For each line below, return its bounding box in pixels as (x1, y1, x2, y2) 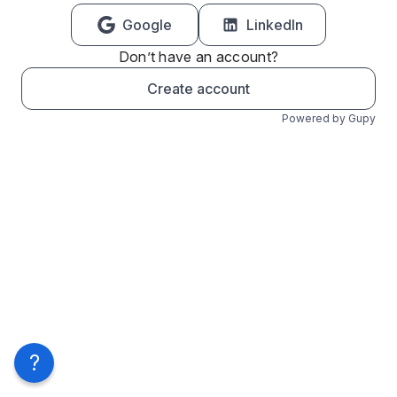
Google (122, 16, 172, 34)
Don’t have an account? (118, 48, 279, 66)
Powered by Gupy (282, 112, 376, 125)
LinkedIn (246, 16, 303, 34)
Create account (147, 80, 250, 97)
